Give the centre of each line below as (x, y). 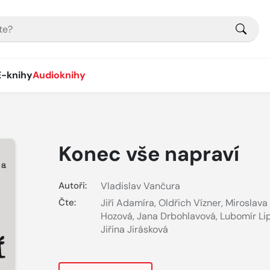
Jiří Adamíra (127, 203)
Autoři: (72, 186)
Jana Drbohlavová (176, 216)
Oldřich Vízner (190, 203)
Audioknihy (59, 75)
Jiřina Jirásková (134, 230)
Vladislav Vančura (140, 186)
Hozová (116, 216)
